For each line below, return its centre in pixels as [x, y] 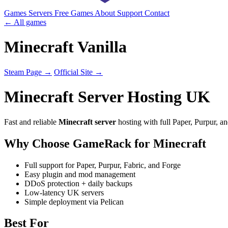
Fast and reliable [31, 122]
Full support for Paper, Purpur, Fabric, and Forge [103, 165]
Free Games [75, 13]
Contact [157, 13]
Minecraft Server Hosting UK [107, 97]
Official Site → [78, 72]
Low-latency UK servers [64, 192]
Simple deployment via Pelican [74, 202]
